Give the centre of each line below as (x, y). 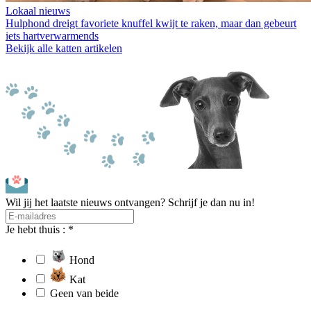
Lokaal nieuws (38, 11)
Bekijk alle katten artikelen (64, 49)
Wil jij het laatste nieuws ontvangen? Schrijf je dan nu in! (130, 203)
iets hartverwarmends (52, 36)
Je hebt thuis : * (40, 230)
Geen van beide (84, 294)
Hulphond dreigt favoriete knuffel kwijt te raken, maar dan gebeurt (151, 24)
